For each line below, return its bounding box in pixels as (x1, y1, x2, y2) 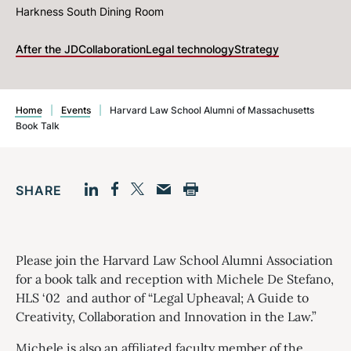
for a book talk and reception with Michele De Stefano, (16, 271, 334, 287)
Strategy (234, 42, 279, 56)
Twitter (130, 205, 192, 227)
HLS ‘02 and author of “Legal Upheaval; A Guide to (16, 290, 309, 306)
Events (61, 104, 91, 116)
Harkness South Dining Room (16, 5, 164, 18)
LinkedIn (85, 204, 155, 227)
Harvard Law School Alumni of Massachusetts (110, 104, 314, 116)
